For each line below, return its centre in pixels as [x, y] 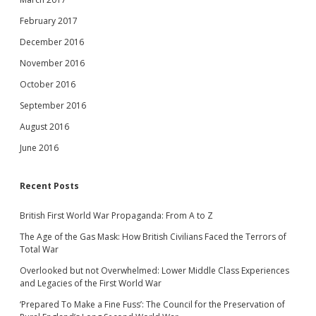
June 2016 [39, 147]
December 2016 [52, 42]
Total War [39, 249]
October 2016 [48, 84]
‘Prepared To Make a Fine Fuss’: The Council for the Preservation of [152, 304]
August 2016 [44, 126]
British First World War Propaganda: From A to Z [116, 215]
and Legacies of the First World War [91, 283]
